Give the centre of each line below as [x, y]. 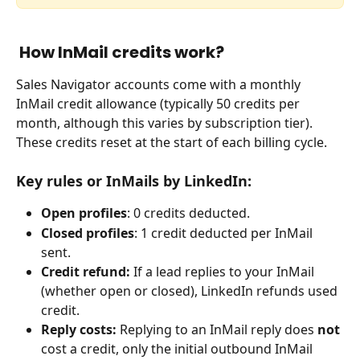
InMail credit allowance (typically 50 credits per [160, 103]
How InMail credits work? [122, 52]
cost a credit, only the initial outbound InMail [178, 348]
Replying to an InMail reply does [217, 329]
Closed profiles [88, 233]
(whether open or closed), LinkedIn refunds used [191, 290]
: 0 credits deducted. [188, 213]
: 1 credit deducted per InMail [225, 233]
